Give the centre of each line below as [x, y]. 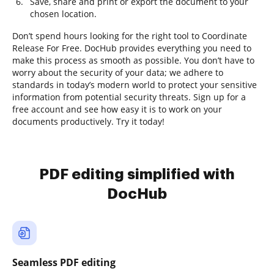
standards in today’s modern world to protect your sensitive [135, 85]
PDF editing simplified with [137, 174]
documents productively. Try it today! [88, 121]
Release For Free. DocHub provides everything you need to [132, 48]
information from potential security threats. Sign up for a [129, 97]
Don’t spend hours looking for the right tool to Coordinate [130, 36]
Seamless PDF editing [64, 262]
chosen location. [63, 14]
